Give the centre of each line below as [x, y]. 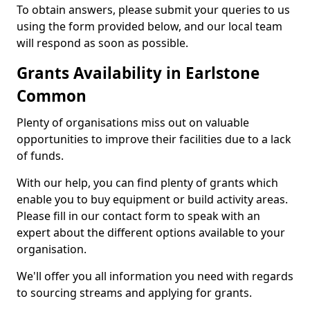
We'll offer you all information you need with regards [155, 276]
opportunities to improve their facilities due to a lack [154, 139]
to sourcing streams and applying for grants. [134, 293]
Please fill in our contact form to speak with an [138, 216]
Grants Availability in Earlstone [138, 73]
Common [52, 96]
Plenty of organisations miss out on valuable [133, 122]
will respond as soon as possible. [102, 43]
